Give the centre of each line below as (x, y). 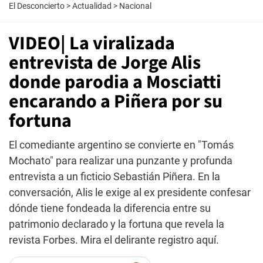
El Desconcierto (37, 6)
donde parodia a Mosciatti (115, 82)
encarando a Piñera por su (116, 102)
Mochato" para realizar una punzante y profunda (121, 161)
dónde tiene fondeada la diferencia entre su (110, 208)
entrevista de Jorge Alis (105, 63)
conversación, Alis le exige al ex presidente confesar (130, 192)
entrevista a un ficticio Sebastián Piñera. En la (114, 176)
